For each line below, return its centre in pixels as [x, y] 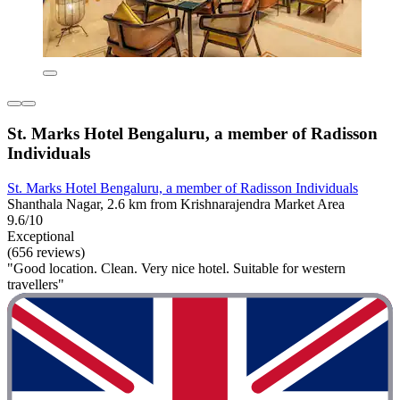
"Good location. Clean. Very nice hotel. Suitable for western [176, 268]
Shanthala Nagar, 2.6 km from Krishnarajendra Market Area [176, 204]
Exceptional [41, 236]
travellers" [36, 284]
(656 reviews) [46, 252]
